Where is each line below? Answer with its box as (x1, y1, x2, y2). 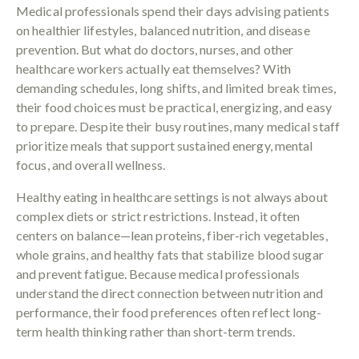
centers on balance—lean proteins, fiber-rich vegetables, (16, 227, 328, 243)
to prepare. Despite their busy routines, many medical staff (16, 118, 340, 134)
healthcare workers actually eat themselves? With (16, 60, 291, 76)
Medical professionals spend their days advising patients (16, 2, 329, 18)
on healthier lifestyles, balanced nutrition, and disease (16, 22, 310, 38)
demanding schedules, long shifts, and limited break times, (16, 79, 336, 95)
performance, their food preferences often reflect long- (16, 304, 322, 320)
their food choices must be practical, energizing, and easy (16, 99, 332, 115)
